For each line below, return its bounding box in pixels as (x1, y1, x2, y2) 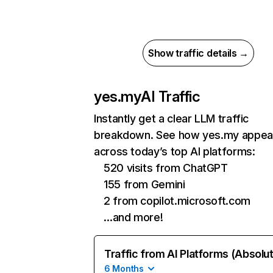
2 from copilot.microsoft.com (104, 194, 250, 207)
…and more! (104, 211, 163, 224)
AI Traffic (141, 88, 200, 105)
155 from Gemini (104, 178, 185, 191)
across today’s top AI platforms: (94, 145, 255, 158)
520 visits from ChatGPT (104, 161, 228, 174)
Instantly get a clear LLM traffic (94, 112, 249, 125)
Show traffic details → (148, 47, 249, 59)
